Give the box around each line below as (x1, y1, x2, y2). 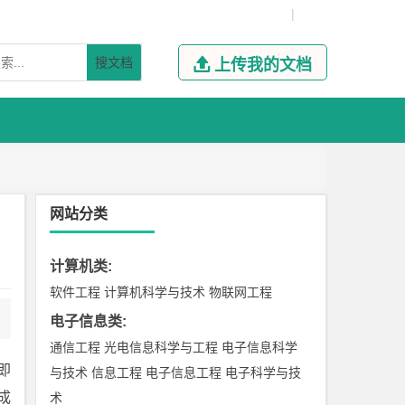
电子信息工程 (146, 365, 222, 380)
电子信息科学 (221, 340, 298, 354)
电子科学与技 (225, 365, 302, 380)
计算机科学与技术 (104, 285, 206, 299)
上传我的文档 (213, 56, 312, 74)
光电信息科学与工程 (104, 340, 219, 354)
